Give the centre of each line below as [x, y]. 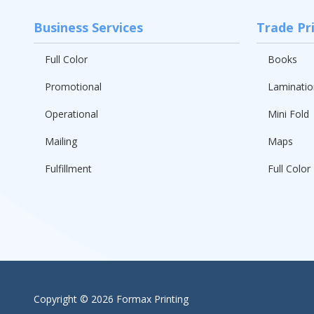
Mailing [61, 141]
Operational [71, 114]
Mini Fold [288, 114]
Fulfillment [68, 168]
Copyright [55, 299]
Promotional [73, 86]
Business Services [88, 27]
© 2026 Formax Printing [133, 299]
